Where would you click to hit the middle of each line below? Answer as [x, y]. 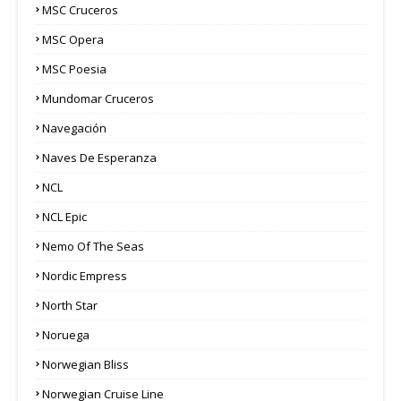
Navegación [74, 128]
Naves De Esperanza [99, 157]
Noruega [66, 334]
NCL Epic [64, 216]
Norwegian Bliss [85, 364]
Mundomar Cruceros [98, 98]
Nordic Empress [85, 275]
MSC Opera [73, 39]
